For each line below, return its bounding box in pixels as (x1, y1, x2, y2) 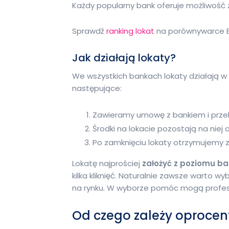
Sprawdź (72, 25, 106, 36)
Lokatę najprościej (72, 157, 142, 169)
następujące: (72, 82, 122, 94)
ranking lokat (106, 25, 154, 36)
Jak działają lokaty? (72, 50, 176, 65)
